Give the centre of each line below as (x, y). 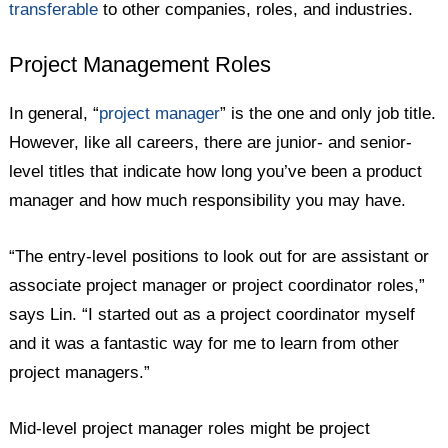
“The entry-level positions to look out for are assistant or (219, 257)
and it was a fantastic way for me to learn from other (204, 344)
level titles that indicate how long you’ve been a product (216, 172)
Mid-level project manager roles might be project (190, 429)
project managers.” (82, 373)
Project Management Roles (140, 65)
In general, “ (54, 114)
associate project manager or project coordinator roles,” (217, 286)
